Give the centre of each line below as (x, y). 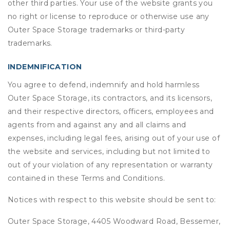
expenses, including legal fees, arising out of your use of (114, 138)
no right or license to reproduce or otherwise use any (109, 16)
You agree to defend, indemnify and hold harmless (104, 85)
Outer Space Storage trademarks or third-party (97, 30)
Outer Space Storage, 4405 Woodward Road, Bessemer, (114, 221)
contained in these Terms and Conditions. (87, 178)
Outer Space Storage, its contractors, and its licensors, (110, 98)
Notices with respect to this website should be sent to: (112, 200)
